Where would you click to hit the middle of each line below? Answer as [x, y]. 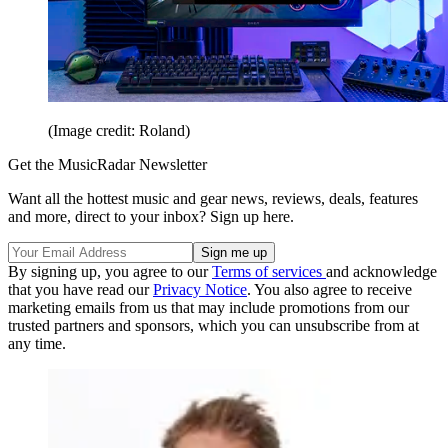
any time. [37, 343]
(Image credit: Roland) [119, 130]
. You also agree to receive [329, 289]
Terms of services [269, 271]
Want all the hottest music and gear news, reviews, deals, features [213, 198]
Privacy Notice [200, 289]
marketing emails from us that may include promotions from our [208, 307]
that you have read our [80, 289]
